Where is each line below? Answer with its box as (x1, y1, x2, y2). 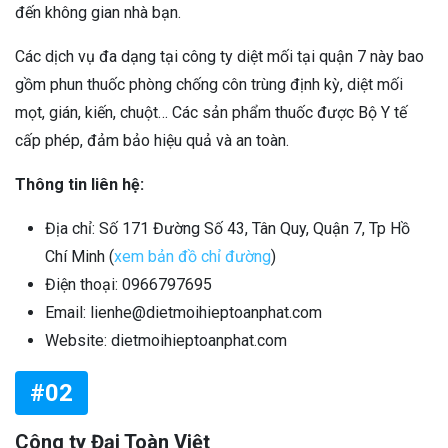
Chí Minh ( (45, 247, 114, 267)
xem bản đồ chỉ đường (114, 247, 271, 267)
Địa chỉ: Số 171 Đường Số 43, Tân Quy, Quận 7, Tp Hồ (45, 219, 410, 239)
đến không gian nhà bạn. (15, 3, 181, 23)
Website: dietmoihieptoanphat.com (45, 331, 287, 351)
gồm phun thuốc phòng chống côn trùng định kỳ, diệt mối (15, 75, 403, 95)
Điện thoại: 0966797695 (45, 275, 212, 295)
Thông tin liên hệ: (15, 175, 144, 195)
